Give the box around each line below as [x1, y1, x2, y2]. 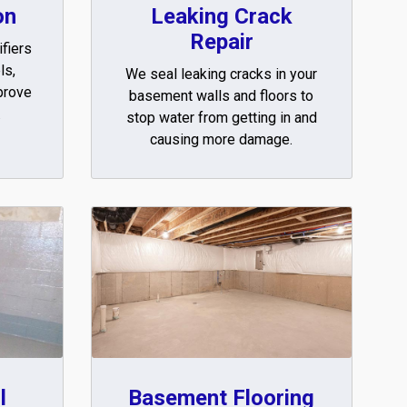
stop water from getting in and [125, 108, 317, 126]
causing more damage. [150, 130, 293, 148]
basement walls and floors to [129, 86, 314, 104]
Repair [189, 28, 253, 55]
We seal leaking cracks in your [125, 65, 318, 83]
